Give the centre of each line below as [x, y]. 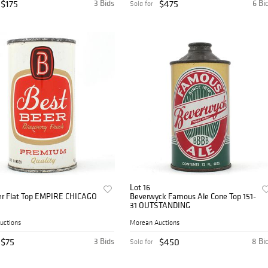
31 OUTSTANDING [160, 205]
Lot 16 [140, 188]
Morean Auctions [155, 223]
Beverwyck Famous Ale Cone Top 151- [193, 197]
